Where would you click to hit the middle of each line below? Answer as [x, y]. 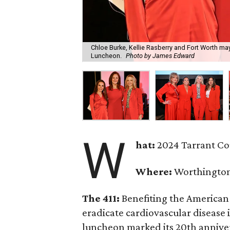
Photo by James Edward [160, 56]
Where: [155, 171]
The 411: [102, 198]
